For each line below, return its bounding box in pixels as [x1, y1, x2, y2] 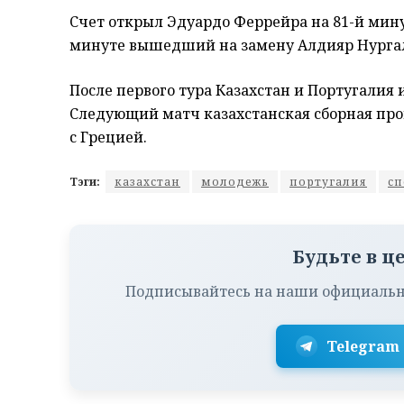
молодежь [201, 174, 269, 190]
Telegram [326, 336, 400, 357]
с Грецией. [69, 127, 147, 148]
